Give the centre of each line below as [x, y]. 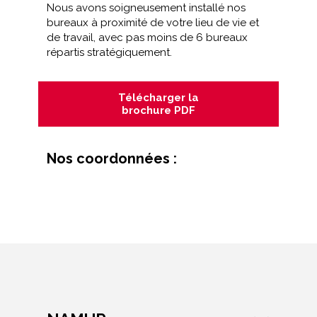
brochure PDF [158, 110]
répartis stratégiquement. [109, 52]
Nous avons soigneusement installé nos [146, 8]
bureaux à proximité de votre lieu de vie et [153, 23]
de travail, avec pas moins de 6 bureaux [147, 38]
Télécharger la [158, 98]
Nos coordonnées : [112, 158]
